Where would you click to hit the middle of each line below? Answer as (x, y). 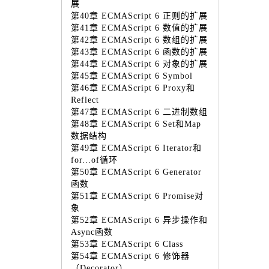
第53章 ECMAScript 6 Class (127, 244)
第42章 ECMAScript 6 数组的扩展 (139, 40)
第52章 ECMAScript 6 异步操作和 (139, 220)
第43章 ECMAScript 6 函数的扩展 (139, 52)
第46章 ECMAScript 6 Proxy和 (133, 88)
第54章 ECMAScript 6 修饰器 (130, 256)
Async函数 (92, 232)
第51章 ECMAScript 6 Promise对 (137, 196)
